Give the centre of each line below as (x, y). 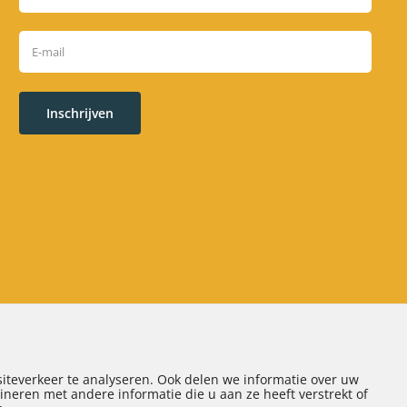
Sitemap (152, 362)
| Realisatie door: (243, 362)
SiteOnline (341, 362)
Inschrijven (80, 113)
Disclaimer (72, 362)
